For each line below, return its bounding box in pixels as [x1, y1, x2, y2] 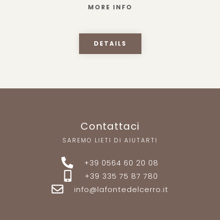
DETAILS [93, 39, 127, 48]
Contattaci [81, 119, 139, 133]
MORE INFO [87, 2, 133, 11]
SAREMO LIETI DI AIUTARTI [62, 136, 158, 144]
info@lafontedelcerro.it [74, 184, 169, 194]
